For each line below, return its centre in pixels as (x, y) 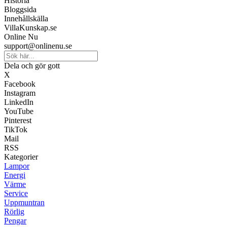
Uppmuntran (24, 202)
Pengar (15, 220)
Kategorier (21, 157)
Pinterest (18, 120)
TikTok (16, 129)
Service (16, 193)
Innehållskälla (26, 18)
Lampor (17, 166)
